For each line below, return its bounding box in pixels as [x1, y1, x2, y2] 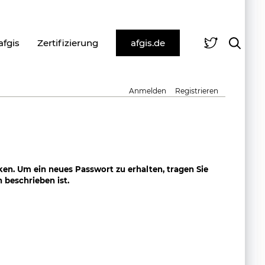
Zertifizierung [37, 37, 98, 49]
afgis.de [131, 37, 165, 49]
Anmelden [129, 86, 167, 95]
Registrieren [175, 86, 219, 95]
